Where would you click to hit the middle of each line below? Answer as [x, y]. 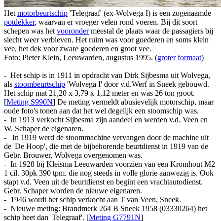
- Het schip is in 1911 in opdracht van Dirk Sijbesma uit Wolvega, [107, 75]
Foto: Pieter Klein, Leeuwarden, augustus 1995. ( [81, 57]
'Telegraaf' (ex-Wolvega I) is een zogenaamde [139, 13]
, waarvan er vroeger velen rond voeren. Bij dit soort [116, 22]
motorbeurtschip [42, 13]
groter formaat [179, 57]
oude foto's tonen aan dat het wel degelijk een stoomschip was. [101, 110]
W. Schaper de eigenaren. [44, 128]
